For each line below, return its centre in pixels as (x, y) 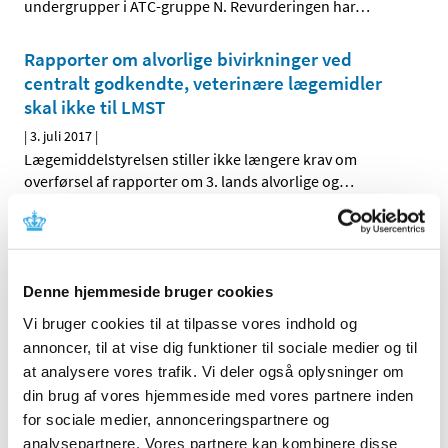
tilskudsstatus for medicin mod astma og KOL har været (209, 356)
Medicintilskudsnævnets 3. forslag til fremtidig (179, 334)
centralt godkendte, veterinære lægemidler (203, 83)
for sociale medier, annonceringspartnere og (176, 419)
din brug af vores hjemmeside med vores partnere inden (218, 395)
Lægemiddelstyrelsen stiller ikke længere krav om (190, 159)
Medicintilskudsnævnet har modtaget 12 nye (208, 234)
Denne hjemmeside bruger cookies (148, 291)
